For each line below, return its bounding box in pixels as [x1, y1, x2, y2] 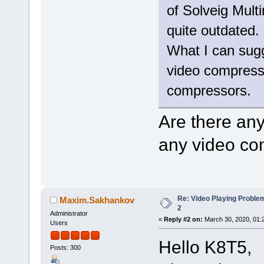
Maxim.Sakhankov [60, 194, 135, 205]
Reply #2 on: [163, 215, 203, 223]
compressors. [166, 82, 251, 99]
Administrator [49, 209, 88, 217]
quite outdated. [166, 22, 259, 39]
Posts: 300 [49, 243, 81, 251]
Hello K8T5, [158, 237, 252, 258]
